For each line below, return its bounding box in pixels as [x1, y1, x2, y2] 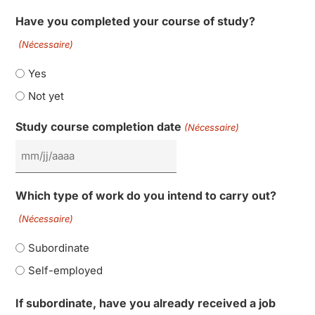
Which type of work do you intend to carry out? [15, 188, 277, 202]
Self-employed [28, 263, 103, 277]
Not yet [28, 89, 65, 103]
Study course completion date [15, 120, 182, 134]
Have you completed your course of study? [15, 13, 256, 28]
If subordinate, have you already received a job [15, 295, 276, 310]
